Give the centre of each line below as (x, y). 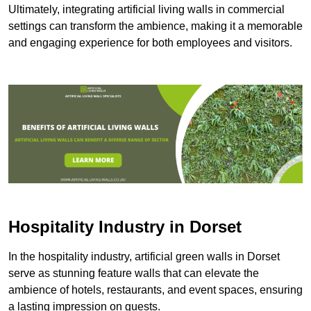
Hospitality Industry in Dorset (125, 226)
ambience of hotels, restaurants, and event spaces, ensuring (155, 289)
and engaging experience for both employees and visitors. (150, 43)
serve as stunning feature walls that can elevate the (134, 273)
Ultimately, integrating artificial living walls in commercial (146, 10)
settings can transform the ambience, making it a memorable (155, 26)
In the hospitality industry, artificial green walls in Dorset (144, 256)
